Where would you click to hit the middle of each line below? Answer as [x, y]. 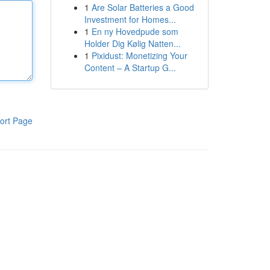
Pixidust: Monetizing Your [139, 55]
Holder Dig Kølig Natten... [132, 43]
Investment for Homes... [130, 19]
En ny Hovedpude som [135, 31]
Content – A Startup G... [130, 67]
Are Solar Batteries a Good [143, 7]
